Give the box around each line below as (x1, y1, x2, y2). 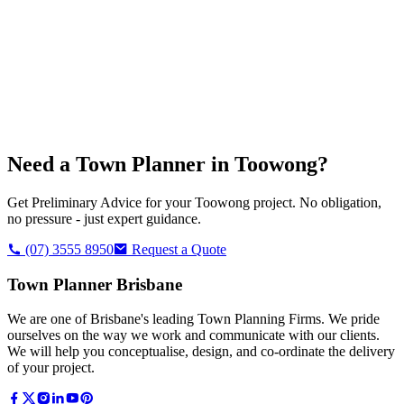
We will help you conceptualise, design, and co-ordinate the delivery (7, 344, 395, 360)
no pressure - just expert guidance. (7, 210, 201, 226)
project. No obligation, (250, 194, 381, 210)
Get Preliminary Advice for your (7, 194, 195, 210)
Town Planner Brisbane (7, 274, 182, 294)
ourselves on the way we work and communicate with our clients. (7, 327, 380, 344)
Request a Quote (128, 241, 226, 257)
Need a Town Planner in (7, 152, 234, 177)
